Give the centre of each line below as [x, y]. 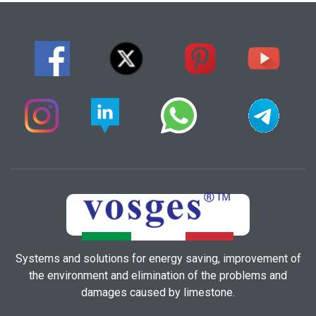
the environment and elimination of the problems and [158, 276]
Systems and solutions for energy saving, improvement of [158, 259]
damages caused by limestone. [158, 293]
